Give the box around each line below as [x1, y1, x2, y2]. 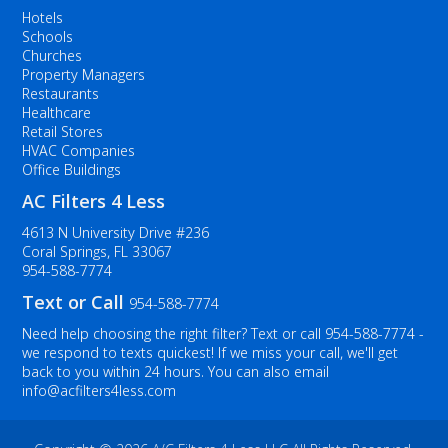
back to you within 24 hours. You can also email [22, 362, 330, 381]
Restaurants [22, 84, 100, 103]
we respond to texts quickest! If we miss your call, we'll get [22, 343, 399, 362]
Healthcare [22, 103, 92, 122]
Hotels [22, 8, 64, 27]
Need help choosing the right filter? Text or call [22, 324, 326, 343]
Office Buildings [22, 160, 122, 179]
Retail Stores [22, 122, 104, 141]
